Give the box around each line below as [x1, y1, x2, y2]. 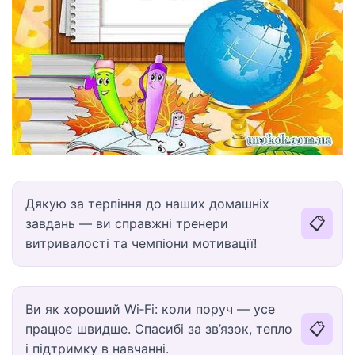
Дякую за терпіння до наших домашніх [25, 195, 269, 212]
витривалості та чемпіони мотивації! [25, 235, 257, 251]
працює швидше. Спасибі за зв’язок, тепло [25, 320, 292, 337]
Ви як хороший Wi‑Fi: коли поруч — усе [25, 300, 275, 317]
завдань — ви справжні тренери [25, 215, 228, 231]
